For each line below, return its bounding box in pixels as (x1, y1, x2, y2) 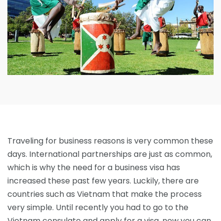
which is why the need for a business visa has (7, 162, 180, 174)
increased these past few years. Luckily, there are (7, 175, 199, 187)
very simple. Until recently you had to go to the (7, 202, 188, 214)
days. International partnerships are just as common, (7, 148, 212, 160)
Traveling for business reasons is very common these (7, 135, 213, 147)
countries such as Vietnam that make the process (7, 188, 202, 200)
